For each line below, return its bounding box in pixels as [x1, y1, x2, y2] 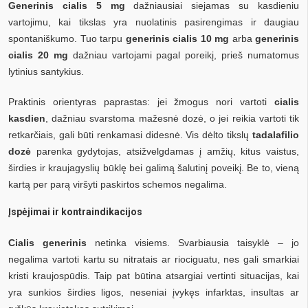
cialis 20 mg [8, 49, 68, 60]
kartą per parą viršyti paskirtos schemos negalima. [8, 178, 227, 190]
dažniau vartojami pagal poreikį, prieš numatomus [67, 49, 299, 60]
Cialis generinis [8, 236, 87, 248]
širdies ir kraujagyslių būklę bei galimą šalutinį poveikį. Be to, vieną [8, 162, 299, 173]
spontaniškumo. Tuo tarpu [8, 32, 126, 44]
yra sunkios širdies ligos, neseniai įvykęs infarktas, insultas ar [8, 286, 299, 298]
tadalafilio [252, 129, 299, 140]
